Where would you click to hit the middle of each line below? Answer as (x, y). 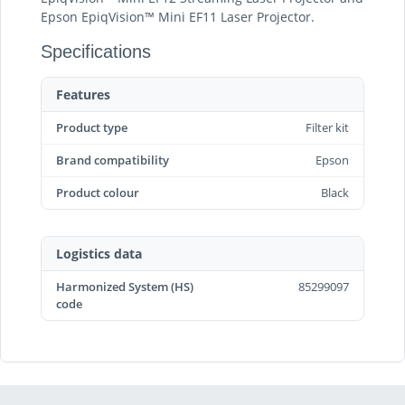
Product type (92, 127)
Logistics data (99, 254)
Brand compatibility (113, 160)
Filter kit (327, 127)
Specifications (96, 52)
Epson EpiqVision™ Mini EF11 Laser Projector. (178, 17)
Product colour (98, 193)
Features (83, 94)
